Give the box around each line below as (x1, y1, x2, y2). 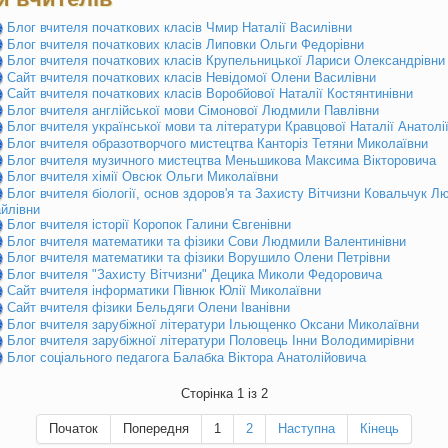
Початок (49, 421, 98, 437)
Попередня (123, 421, 189, 437)
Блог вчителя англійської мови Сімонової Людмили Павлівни (7, 102, 379, 118)
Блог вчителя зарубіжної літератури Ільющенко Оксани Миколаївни (7, 316, 419, 332)
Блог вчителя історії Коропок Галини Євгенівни (7, 217, 291, 233)
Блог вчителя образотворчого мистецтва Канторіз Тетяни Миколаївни (7, 135, 428, 151)
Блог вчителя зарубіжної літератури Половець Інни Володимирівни (7, 333, 414, 349)
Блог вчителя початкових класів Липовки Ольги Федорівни (7, 36, 364, 52)
